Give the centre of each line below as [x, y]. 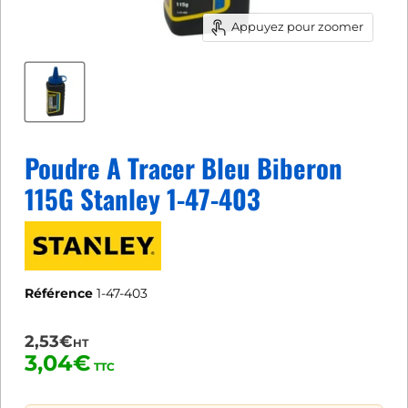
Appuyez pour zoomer [297, 26]
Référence [59, 294]
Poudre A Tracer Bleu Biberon [184, 167]
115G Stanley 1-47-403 [143, 198]
